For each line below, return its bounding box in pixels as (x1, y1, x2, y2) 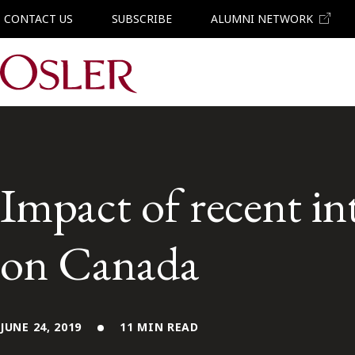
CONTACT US (4, 11, 73, 26)
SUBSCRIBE (111, 11, 172, 26)
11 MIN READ (120, 319, 199, 334)
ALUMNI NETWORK (211, 11, 313, 26)
